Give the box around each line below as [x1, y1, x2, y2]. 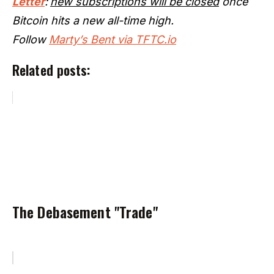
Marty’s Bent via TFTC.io [49, 32, 176, 46]
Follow [12, 32, 49, 46]
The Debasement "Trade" [12, 200, 158, 223]
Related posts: [12, 59, 91, 80]
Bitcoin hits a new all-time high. [12, 13, 174, 27]
